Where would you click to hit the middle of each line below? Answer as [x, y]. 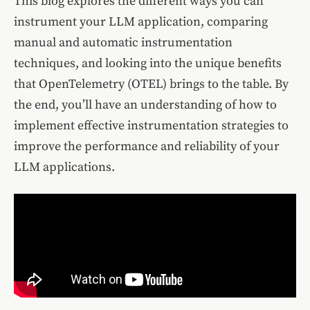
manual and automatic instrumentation [123, 43]
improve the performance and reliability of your [147, 147]
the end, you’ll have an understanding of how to [145, 105]
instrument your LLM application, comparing [141, 22]
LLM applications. [64, 167]
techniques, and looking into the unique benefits [148, 64]
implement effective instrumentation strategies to [151, 126]
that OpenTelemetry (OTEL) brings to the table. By [151, 84]
